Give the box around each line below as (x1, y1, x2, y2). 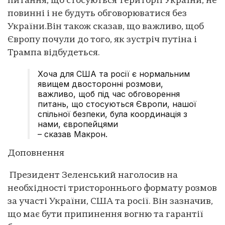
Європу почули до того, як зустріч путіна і (8, 35, 197, 45)
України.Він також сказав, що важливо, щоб (8, 22, 204, 32)
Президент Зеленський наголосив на (8, 170, 178, 180)
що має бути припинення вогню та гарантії (8, 209, 203, 219)
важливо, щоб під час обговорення (38, 88, 180, 99)
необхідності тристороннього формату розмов (8, 183, 217, 193)
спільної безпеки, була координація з (38, 108, 187, 119)
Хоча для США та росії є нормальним (38, 68, 190, 79)
